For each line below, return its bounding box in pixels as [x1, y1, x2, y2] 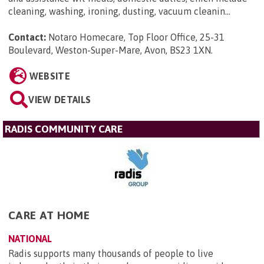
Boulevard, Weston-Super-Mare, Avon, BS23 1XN [8, 44, 211, 55]
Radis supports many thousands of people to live [8, 247, 213, 259]
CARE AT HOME [8, 208, 90, 222]
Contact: [8, 31, 46, 42]
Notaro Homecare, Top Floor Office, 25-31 [48, 31, 225, 42]
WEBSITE [29, 70, 70, 81]
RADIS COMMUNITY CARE [5, 123, 123, 135]
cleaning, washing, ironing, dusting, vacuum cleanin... [8, 5, 230, 16]
